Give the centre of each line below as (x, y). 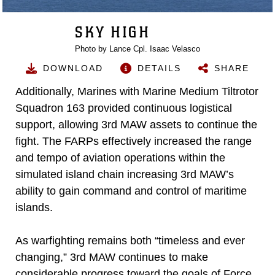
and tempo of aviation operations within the (120, 158)
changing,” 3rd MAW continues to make (112, 257)
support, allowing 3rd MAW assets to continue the (136, 125)
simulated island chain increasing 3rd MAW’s (125, 174)
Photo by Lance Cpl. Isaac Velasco (137, 48)
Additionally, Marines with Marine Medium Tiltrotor (137, 91)
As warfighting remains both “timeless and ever (130, 241)
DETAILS (159, 68)
